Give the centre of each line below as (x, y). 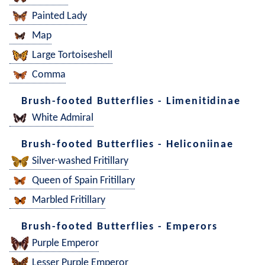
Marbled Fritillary (69, 201)
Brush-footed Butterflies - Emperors (119, 227)
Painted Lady (59, 17)
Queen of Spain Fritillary (83, 181)
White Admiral (63, 118)
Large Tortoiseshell (72, 56)
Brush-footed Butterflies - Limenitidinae (131, 101)
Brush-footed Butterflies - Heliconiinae (127, 144)
